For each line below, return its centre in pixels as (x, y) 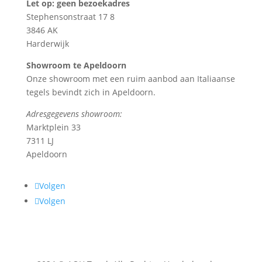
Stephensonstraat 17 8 (70, 16)
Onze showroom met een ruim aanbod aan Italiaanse (130, 78)
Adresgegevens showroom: (74, 113)
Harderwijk (47, 43)
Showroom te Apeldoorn (76, 65)
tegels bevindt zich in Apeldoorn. (91, 92)
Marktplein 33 (53, 127)
